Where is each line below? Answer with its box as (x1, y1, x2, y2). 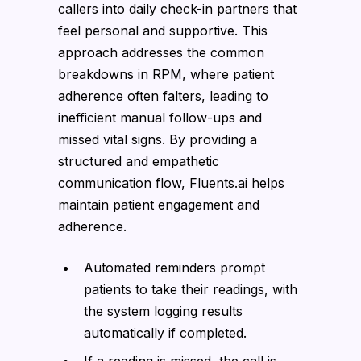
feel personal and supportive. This (58, 22, 268, 39)
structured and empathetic (58, 152, 219, 169)
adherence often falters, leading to (58, 87, 268, 104)
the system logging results (84, 302, 243, 319)
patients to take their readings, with (84, 280, 297, 297)
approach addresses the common (58, 44, 264, 60)
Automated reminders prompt (84, 259, 265, 276)
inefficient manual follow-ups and (58, 109, 262, 126)
